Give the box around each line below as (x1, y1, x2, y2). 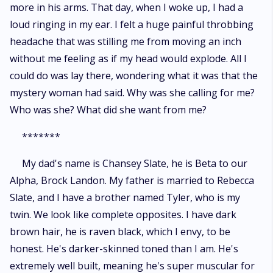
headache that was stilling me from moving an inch (10, 35, 241, 48)
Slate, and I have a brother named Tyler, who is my (10, 191, 240, 204)
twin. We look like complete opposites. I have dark (10, 208, 236, 221)
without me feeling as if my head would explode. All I (10, 52, 247, 65)
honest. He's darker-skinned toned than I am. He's (10, 242, 238, 255)
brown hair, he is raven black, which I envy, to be (10, 225, 230, 238)
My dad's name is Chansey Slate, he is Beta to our (22, 157, 247, 170)
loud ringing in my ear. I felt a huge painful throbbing (10, 18, 253, 31)
